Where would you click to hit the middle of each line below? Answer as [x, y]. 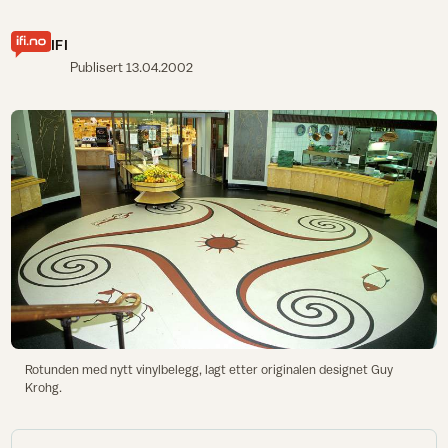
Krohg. [43, 387]
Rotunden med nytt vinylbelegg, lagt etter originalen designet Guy [208, 369]
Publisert [97, 67]
